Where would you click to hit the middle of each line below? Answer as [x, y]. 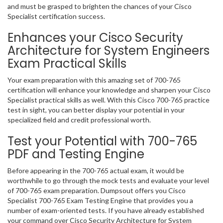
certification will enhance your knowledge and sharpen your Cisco [109, 90]
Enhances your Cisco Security [95, 38]
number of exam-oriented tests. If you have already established [106, 211]
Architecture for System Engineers [109, 51]
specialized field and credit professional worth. [79, 120]
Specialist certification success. [56, 16]
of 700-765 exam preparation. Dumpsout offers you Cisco [97, 191]
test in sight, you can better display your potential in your [96, 110]
